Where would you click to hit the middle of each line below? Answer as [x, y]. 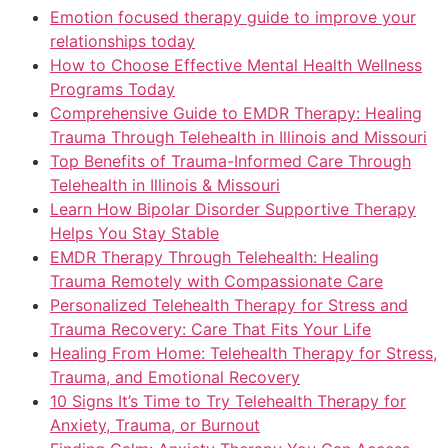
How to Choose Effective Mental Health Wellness [236, 65]
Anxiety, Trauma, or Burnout [155, 425]
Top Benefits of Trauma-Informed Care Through [230, 161]
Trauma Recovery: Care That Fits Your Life [210, 329]
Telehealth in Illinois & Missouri [165, 185]
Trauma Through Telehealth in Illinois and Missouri [238, 137]
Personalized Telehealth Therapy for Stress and [229, 305]
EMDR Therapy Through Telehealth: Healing [214, 257]
